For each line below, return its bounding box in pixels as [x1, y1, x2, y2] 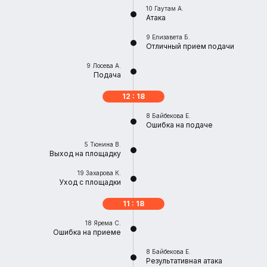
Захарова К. [86, 169, 121, 176]
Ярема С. [94, 219, 121, 226]
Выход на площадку [49, 149, 121, 158]
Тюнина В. [90, 141, 121, 148]
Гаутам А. [154, 5, 184, 12]
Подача [94, 70, 121, 79]
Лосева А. [92, 62, 121, 69]
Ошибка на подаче [146, 120, 213, 129]
